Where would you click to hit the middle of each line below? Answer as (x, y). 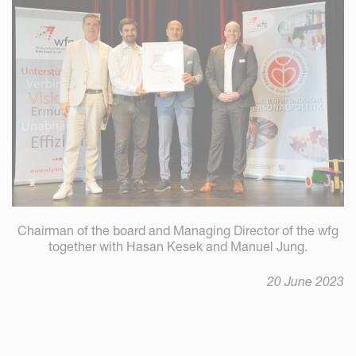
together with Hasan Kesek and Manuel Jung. (178, 246)
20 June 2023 (306, 281)
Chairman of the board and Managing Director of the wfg (178, 230)
